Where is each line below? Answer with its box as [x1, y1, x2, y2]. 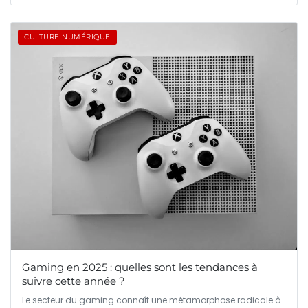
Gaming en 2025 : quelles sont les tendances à [22, 261, 258, 274]
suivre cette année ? [22, 274, 125, 288]
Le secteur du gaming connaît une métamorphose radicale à [22, 294, 281, 307]
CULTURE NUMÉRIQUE [24, 32, 111, 41]
